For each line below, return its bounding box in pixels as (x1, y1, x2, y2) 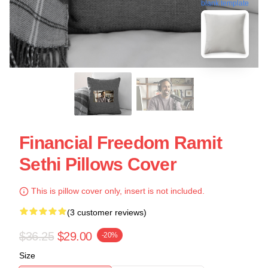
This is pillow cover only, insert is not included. (29, 186, 205, 196)
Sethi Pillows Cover (19, 154, 176, 174)
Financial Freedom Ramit (19, 133, 222, 153)
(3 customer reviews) (67, 208, 147, 217)
